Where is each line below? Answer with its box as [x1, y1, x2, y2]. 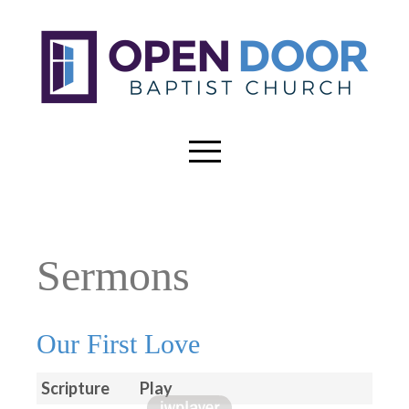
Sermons [37, 251, 190, 299]
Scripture [41, 378, 110, 398]
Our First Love [37, 329, 200, 359]
